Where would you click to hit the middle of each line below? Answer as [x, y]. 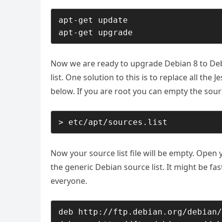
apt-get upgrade [96, 32]
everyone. [69, 181]
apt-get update [93, 20]
